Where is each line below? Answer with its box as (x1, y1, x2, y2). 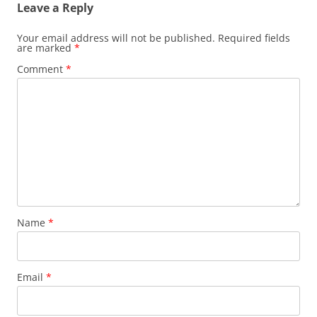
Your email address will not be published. (17, 31, 215, 45)
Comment (17, 62, 66, 76)
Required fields (218, 31, 290, 45)
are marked (17, 41, 74, 54)
